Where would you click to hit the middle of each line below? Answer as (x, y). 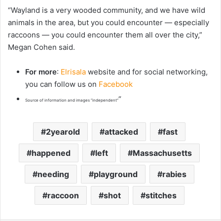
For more (41, 72)
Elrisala (73, 72)
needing (53, 174)
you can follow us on (62, 84)
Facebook (116, 84)
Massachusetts (162, 153)
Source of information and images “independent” (72, 100)
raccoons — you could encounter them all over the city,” (105, 35)
